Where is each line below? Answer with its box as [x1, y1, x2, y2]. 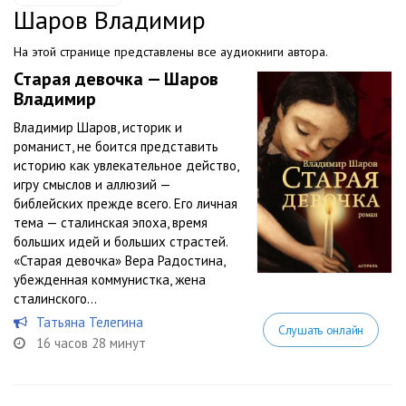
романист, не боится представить [14, 138, 218, 155]
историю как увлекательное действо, [14, 157, 238, 174]
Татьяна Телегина [36, 314, 143, 331]
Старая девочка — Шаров [14, 67, 218, 91]
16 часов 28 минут [36, 334, 146, 352]
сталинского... [14, 290, 97, 307]
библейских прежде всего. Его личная [14, 195, 237, 212]
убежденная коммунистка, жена [14, 271, 206, 288]
